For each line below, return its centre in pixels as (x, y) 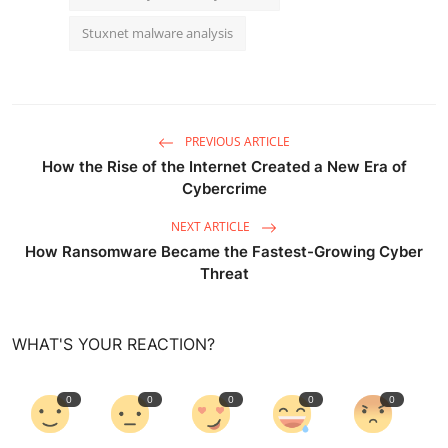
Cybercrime (224, 188)
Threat (224, 273)
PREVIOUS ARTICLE (236, 142)
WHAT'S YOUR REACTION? (113, 343)
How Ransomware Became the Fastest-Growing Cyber (224, 251)
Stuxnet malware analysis (157, 32)
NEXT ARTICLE (212, 227)
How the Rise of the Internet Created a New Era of (224, 166)
